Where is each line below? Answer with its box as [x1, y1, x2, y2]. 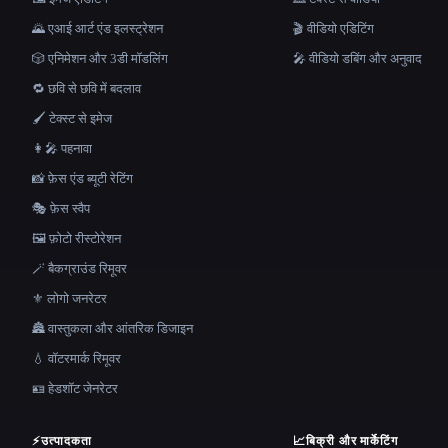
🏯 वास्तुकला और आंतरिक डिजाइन [32, 321, 193, 336]
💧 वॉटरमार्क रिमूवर [32, 351, 121, 366]
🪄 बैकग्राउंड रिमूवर [32, 261, 127, 276]
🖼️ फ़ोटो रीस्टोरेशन [32, 231, 121, 246]
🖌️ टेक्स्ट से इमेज [32, 111, 112, 126]
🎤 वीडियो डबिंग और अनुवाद [292, 51, 422, 66]
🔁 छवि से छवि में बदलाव [32, 81, 141, 96]
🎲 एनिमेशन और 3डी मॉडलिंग [32, 51, 168, 66]
